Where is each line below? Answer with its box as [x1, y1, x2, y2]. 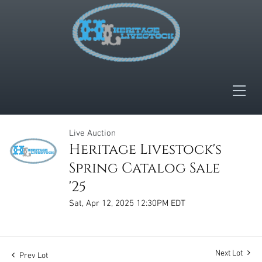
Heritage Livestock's [69, 140, 222, 159]
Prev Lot [18, 251, 48, 260]
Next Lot [215, 249, 244, 257]
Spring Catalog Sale [69, 159, 220, 178]
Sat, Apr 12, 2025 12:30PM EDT [69, 199, 185, 208]
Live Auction [69, 129, 116, 137]
